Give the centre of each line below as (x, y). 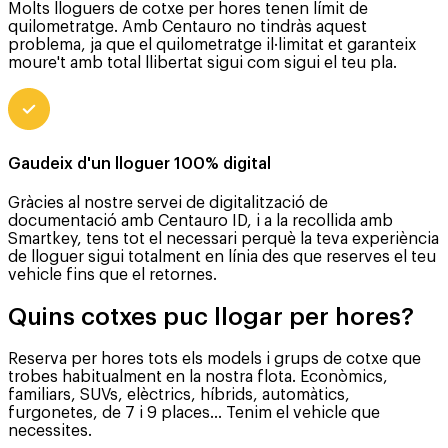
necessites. (50, 430)
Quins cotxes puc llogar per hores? (211, 316)
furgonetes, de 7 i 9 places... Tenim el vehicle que (194, 412)
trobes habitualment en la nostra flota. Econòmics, (198, 376)
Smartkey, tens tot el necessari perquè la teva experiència (223, 239)
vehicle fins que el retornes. (112, 275)
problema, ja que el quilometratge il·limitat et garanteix (212, 44)
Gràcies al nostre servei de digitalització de (168, 203)
